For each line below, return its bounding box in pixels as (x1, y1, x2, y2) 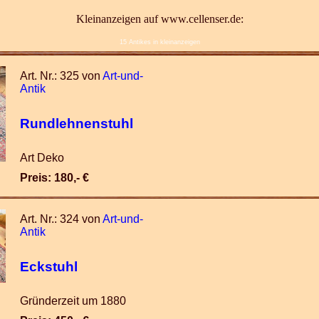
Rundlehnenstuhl (20, 115, 133, 131)
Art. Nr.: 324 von (20, 213, 103, 225)
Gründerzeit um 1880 (20, 295, 126, 307)
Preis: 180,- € (20, 172, 89, 184)
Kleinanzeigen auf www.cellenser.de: (75, 13, 244, 25)
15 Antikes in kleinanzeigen (119, 38, 200, 46)
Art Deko (20, 152, 64, 164)
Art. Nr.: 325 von (20, 70, 103, 82)
